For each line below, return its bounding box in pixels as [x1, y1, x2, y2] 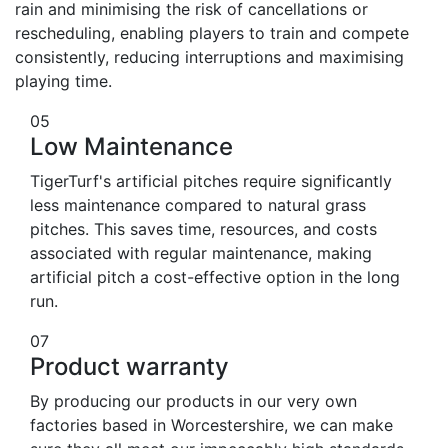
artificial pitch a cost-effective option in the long [30, 267, 400, 288]
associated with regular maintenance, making [30, 243, 372, 264]
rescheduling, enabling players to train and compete [15, 23, 409, 44]
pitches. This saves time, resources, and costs [30, 219, 377, 240]
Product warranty [30, 352, 229, 382]
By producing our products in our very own [30, 391, 357, 412]
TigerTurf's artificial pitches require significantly [30, 171, 392, 192]
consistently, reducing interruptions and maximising [15, 47, 404, 68]
